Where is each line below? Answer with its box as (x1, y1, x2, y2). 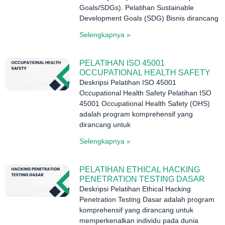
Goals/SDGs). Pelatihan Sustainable (79, 4, 194, 12)
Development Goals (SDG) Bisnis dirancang (79, 14, 219, 23)
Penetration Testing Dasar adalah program (79, 195, 215, 204)
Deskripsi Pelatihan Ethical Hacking (79, 185, 191, 193)
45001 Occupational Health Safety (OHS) (79, 99, 210, 108)
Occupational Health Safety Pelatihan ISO (79, 89, 212, 97)
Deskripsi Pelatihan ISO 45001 (79, 78, 177, 87)
